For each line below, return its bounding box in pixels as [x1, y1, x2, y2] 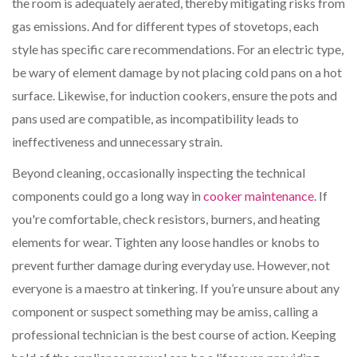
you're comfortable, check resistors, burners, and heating [12, 211, 320, 227]
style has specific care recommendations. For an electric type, [12, 41, 343, 57]
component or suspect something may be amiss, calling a [12, 304, 318, 320]
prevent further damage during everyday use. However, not [12, 257, 330, 273]
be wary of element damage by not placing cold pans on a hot [12, 65, 342, 80]
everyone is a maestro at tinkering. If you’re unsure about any [12, 280, 339, 296]
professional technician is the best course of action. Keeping [12, 327, 336, 343]
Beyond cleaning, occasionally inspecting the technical [12, 165, 305, 181]
